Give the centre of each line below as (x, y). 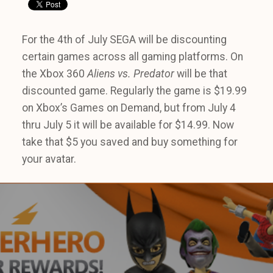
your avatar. (49, 159)
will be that (201, 74)
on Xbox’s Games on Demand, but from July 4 (129, 108)
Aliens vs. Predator (131, 74)
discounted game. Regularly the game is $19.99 (134, 91)
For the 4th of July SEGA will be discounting (124, 40)
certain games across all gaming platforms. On (133, 57)
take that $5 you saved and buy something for (130, 142)
